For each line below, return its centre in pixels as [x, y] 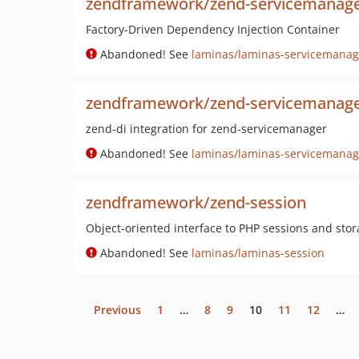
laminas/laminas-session [258, 253]
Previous [117, 310]
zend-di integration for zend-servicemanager [206, 129]
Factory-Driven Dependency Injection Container [213, 29]
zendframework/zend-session [196, 202]
